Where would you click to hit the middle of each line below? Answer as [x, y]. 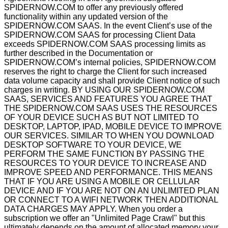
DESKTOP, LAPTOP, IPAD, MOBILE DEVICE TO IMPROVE [113, 126]
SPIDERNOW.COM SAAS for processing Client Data [100, 35]
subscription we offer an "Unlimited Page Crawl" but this [105, 218]
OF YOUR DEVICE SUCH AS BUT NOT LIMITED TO [101, 117]
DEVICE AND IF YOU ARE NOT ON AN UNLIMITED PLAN [112, 191]
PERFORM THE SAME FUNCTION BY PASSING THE [104, 154]
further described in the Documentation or [78, 53]
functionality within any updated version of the [86, 17]
